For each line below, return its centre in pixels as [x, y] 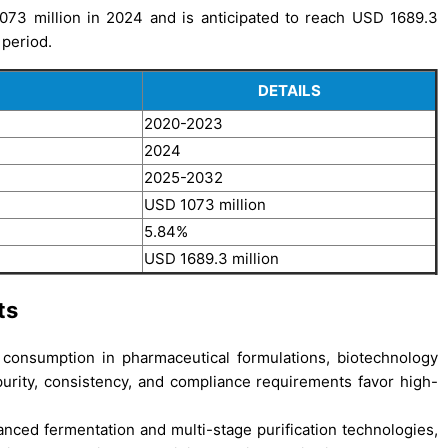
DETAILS [289, 90]
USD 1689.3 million [211, 258]
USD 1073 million [205, 204]
